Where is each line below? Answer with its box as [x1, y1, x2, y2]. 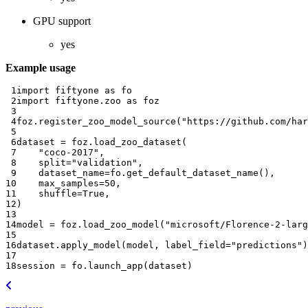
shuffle [38, 188, 77, 199]
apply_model [60, 240, 121, 251]
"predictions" [231, 240, 302, 251]
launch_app [88, 261, 143, 272]
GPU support [33, 15, 91, 27]
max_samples [38, 178, 99, 189]
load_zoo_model [82, 219, 159, 230]
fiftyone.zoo [55, 96, 121, 107]
